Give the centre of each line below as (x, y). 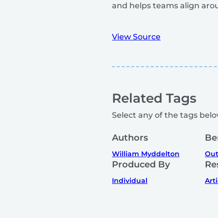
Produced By (141, 164)
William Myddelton (146, 154)
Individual (130, 180)
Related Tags (154, 98)
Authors (130, 137)
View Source (136, 36)
